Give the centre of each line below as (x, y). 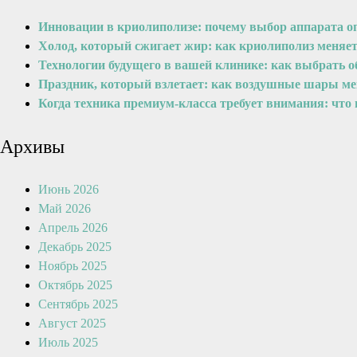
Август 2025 (72, 323)
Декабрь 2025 (75, 247)
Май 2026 (65, 208)
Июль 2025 (68, 342)
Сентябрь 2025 (78, 304)
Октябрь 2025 (75, 285)
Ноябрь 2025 (73, 266)
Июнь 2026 (69, 189)
